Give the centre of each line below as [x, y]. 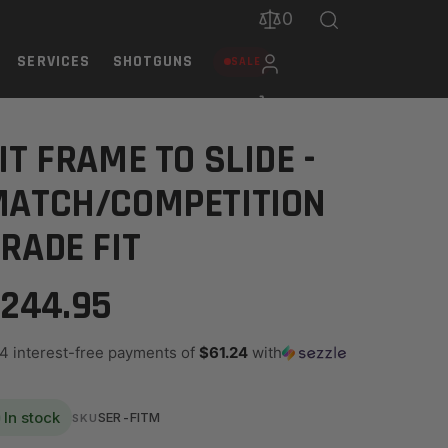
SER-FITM [129, 417]
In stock [31, 417]
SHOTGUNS [153, 62]
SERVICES [54, 62]
